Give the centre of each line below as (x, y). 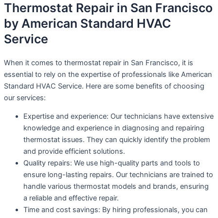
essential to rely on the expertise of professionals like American (108, 74)
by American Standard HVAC (88, 24)
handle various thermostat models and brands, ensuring (116, 187)
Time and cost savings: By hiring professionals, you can (116, 210)
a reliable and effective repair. (71, 198)
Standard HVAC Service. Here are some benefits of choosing (104, 86)
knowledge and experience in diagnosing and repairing (114, 128)
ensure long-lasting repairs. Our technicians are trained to (118, 175)
